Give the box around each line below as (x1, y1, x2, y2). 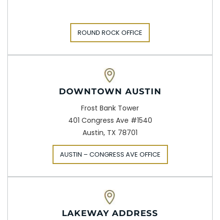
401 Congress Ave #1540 (68, 115, 152, 126)
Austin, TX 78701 (82, 128, 137, 138)
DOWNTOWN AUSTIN (58, 86, 162, 97)
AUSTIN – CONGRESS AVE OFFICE (59, 150, 161, 160)
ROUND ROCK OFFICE (78, 28, 142, 38)
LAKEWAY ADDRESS (62, 208, 158, 219)
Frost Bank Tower (81, 103, 139, 113)
